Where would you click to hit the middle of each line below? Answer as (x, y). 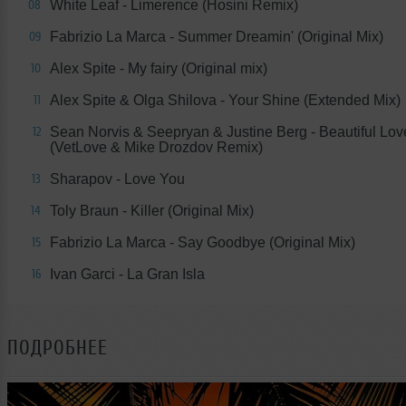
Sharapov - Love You (117, 179)
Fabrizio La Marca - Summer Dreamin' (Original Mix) (217, 36)
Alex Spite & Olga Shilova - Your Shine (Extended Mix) (225, 100)
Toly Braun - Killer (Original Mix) (152, 210)
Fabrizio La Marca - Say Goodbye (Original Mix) (203, 242)
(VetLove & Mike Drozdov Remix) (156, 147)
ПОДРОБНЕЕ (58, 347)
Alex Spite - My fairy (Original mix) (159, 68)
